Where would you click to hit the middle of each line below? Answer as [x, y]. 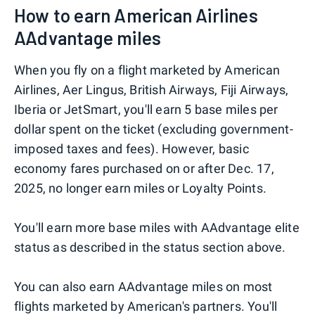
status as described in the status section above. [150, 247]
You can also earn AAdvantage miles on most [143, 286]
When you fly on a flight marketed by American [147, 70]
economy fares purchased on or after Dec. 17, [144, 168]
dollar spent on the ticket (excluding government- [154, 129]
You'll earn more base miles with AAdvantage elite [157, 227]
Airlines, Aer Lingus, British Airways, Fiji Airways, [152, 89]
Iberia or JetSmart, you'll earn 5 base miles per [146, 109]
